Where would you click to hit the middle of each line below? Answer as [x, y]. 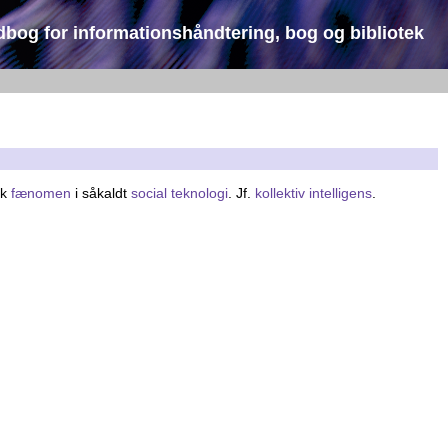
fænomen [41, 192]
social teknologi [179, 192]
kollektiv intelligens [313, 192]
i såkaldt [101, 192]
